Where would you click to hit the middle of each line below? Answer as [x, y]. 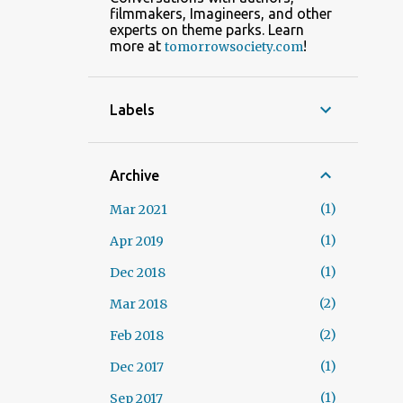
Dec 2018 [138, 273]
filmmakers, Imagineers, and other [221, 13]
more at [137, 46]
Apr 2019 [137, 241]
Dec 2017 [137, 367]
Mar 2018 [139, 304]
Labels [132, 110]
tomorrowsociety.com [234, 47]
